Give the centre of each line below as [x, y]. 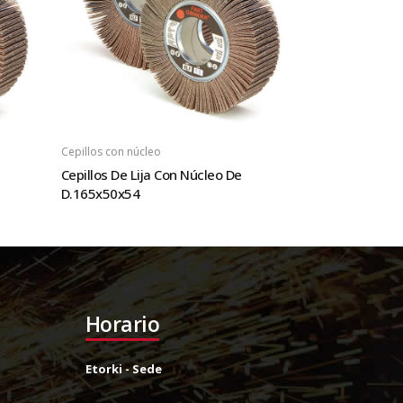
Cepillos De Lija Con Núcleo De [151, 174]
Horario [122, 323]
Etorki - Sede [123, 368]
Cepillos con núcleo [111, 151]
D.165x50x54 [100, 193]
